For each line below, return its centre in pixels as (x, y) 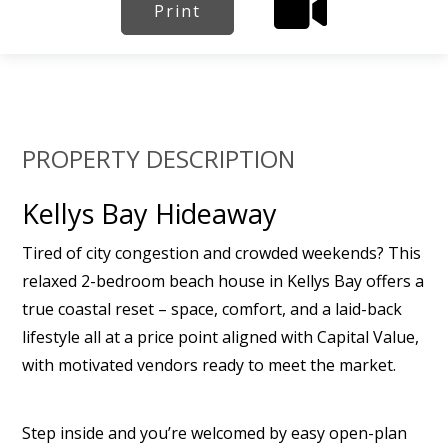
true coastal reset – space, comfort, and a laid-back (212, 309)
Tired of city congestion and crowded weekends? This (222, 253)
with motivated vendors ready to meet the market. (209, 365)
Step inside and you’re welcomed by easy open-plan (215, 433)
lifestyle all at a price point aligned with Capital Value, (221, 337)
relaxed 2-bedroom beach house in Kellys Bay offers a (223, 281)
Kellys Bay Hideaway (150, 214)
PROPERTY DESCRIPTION (159, 158)
